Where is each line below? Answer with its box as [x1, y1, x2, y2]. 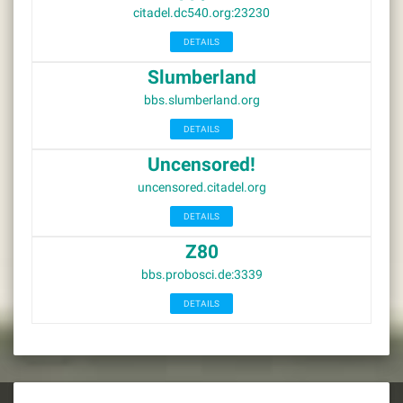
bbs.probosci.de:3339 [140, 267, 263, 282]
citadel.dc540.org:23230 [133, 5, 270, 20]
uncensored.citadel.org [137, 180, 266, 194]
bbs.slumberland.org [143, 93, 260, 107]
